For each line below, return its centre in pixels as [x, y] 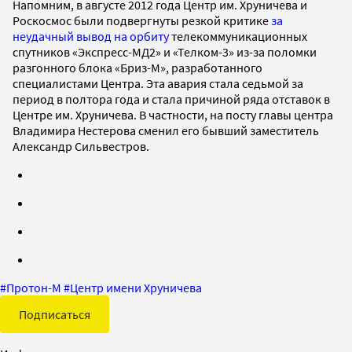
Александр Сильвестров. [81, 146]
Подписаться [55, 314]
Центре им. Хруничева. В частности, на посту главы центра [173, 114]
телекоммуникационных [238, 36]
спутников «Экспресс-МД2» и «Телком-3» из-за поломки [165, 51]
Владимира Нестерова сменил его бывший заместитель [166, 130]
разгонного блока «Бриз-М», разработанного [137, 67]
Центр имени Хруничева [136, 287]
